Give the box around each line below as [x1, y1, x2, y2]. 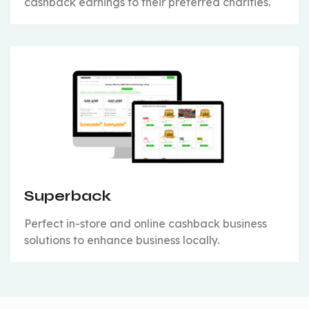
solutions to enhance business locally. [24, 232, 219, 247]
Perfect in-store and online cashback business [24, 216, 267, 230]
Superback [24, 187, 111, 205]
